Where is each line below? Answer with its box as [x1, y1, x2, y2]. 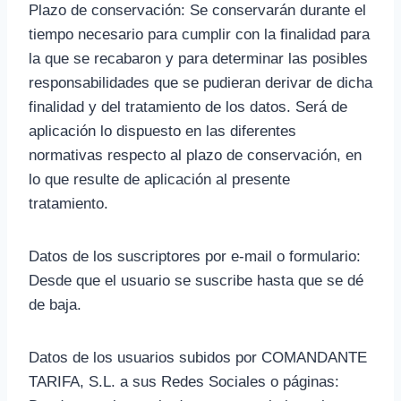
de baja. [29, 296, 81, 313]
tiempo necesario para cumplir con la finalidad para [29, 26, 370, 43]
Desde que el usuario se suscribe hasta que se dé [29, 272, 363, 289]
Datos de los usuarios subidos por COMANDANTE [29, 349, 367, 366]
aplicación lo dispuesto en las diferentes [29, 123, 296, 140]
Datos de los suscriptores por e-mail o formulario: [29, 248, 361, 265]
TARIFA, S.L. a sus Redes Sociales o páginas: [29, 373, 339, 390]
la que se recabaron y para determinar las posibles [29, 50, 368, 67]
